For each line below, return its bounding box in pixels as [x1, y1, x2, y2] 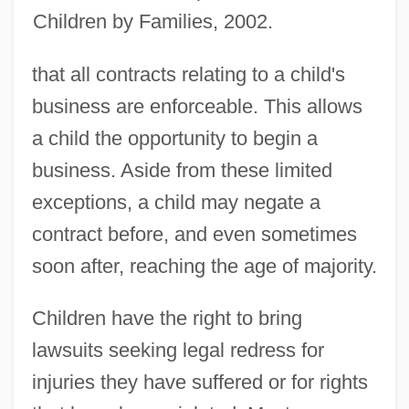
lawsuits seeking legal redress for [31, 338, 324, 362]
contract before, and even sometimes [31, 222, 357, 246]
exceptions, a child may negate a [31, 190, 320, 214]
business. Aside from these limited [31, 158, 332, 182]
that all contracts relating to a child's [31, 62, 345, 86]
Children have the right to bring [31, 306, 302, 330]
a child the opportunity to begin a [31, 126, 318, 150]
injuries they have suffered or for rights [31, 370, 368, 393]
